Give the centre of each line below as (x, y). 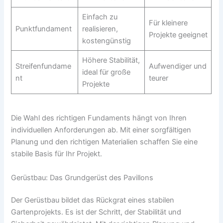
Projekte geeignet (178, 35)
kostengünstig (106, 41)
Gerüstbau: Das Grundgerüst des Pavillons (82, 177)
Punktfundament (43, 29)
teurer (158, 78)
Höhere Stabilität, (111, 60)
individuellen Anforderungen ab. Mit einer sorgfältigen (101, 130)
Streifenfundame (43, 66)
